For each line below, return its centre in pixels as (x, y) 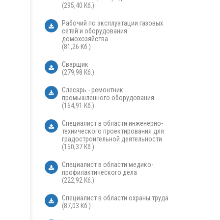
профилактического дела (99, 173)
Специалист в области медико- (108, 165)
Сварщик (75, 65)
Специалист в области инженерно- (112, 124)
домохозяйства (85, 39)
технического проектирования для (113, 131)
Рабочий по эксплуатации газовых (112, 23)
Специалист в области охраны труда (115, 198)
